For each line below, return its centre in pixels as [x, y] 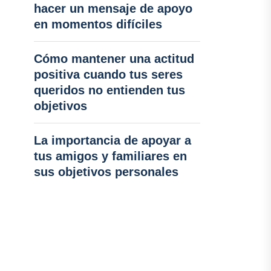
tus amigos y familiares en [110, 156]
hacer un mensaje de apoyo [113, 8]
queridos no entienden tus [109, 90]
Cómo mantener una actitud [114, 59]
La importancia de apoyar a [112, 140]
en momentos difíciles [98, 24]
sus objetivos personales [106, 172]
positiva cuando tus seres [108, 74]
